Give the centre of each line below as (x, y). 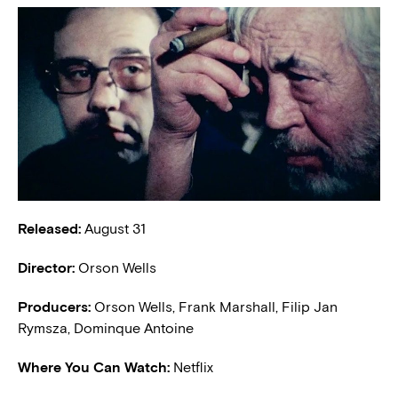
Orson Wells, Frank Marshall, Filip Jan (214, 306)
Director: (46, 267)
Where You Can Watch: (96, 367)
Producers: (54, 306)
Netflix (193, 367)
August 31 (113, 228)
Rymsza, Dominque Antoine (106, 328)
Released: (49, 228)
